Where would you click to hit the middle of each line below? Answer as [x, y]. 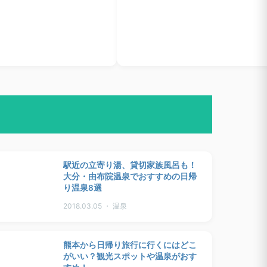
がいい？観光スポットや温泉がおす [130, 256]
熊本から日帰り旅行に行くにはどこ [130, 245]
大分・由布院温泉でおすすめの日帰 [130, 176]
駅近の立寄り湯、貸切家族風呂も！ [130, 165]
